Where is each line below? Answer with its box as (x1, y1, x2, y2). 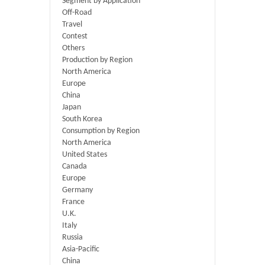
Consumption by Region (62, 127, 140, 135)
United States (62, 150, 107, 159)
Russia (62, 233, 83, 242)
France (62, 198, 85, 206)
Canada (62, 162, 87, 171)
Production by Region (62, 56, 132, 64)
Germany (62, 186, 93, 195)
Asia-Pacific (62, 245, 99, 254)
